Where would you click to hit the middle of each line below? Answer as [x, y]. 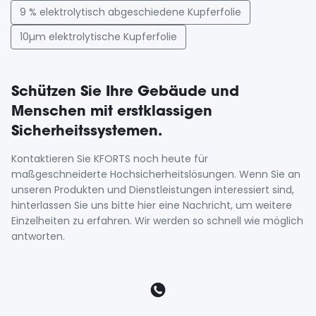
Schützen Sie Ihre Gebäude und [125, 91]
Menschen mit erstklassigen [112, 110]
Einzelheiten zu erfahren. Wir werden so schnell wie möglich [157, 221]
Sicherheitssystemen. [87, 130]
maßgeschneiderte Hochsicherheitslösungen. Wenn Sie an [156, 174]
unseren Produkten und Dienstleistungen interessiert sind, [153, 190]
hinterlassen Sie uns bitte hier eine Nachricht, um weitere [152, 205]
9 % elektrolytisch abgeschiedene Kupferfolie [130, 12]
